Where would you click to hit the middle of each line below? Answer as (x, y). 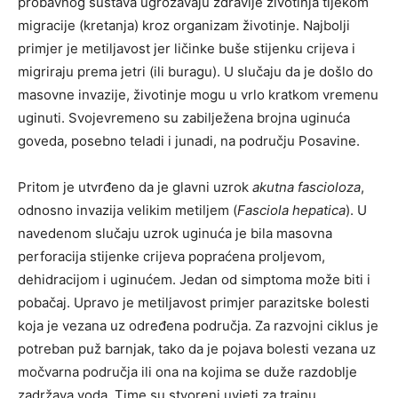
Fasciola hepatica (291, 210)
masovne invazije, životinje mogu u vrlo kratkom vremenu (198, 94)
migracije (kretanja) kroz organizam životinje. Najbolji (184, 25)
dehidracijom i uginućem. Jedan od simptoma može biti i (194, 279)
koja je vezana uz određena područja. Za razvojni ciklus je (198, 325)
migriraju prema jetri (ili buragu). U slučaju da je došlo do (195, 71)
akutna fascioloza (306, 187)
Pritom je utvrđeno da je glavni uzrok (135, 187)
